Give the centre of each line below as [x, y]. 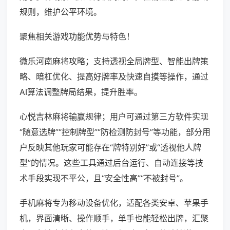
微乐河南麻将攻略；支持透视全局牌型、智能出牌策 [114, 61]
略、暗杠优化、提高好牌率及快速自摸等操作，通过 [114, 77]
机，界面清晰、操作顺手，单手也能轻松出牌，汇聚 [114, 218]
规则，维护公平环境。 [61, 12]
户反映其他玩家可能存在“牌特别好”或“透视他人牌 [110, 148]
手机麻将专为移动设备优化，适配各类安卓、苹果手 [114, 203]
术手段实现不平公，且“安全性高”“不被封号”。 [104, 178]
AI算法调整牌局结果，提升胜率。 [81, 92]
